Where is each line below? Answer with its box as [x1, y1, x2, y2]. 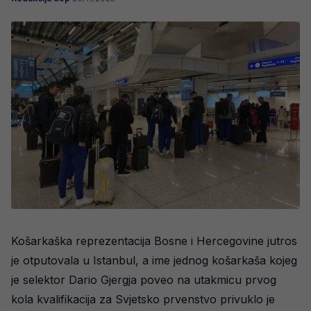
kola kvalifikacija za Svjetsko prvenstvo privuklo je [11, 292, 275, 307]
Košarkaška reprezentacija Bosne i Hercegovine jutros [11, 234, 297, 249]
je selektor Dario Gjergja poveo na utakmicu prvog [11, 273, 276, 287]
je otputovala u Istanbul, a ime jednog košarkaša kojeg [11, 253, 297, 268]
